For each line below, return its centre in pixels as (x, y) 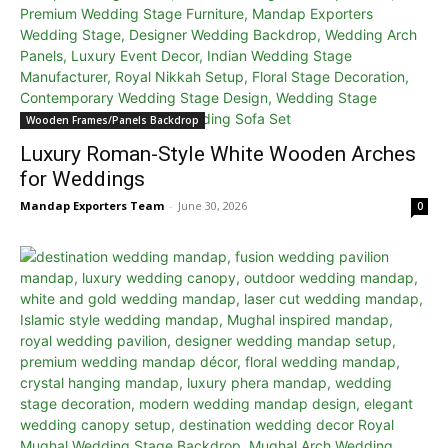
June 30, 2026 (212, 205)
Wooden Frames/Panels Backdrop (112, 120)
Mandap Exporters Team (92, 205)
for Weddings (82, 179)
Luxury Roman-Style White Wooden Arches (218, 154)
